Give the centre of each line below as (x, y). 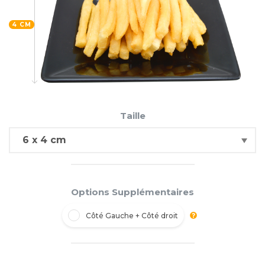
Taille (132, 116)
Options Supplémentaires (132, 192)
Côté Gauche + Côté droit (132, 215)
